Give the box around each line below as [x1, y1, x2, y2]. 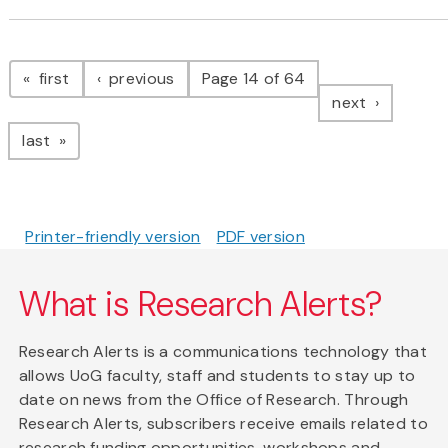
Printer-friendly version [25, 225, 201, 247]
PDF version [216, 225, 305, 247]
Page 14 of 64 [201, 67, 306, 89]
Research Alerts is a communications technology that [18, 340, 428, 362]
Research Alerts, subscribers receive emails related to [18, 412, 428, 434]
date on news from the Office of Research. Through [18, 388, 409, 410]
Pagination [8, 36, 169, 79]
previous [104, 67, 175, 89]
